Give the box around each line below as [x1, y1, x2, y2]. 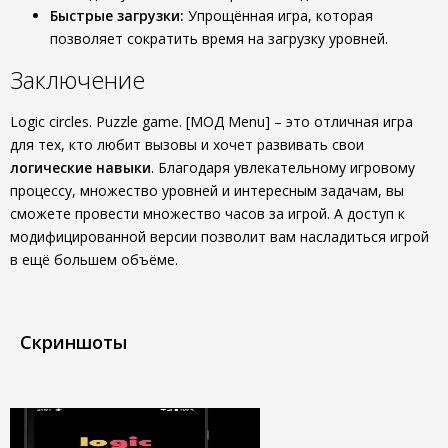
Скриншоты [20, 330, 127, 354]
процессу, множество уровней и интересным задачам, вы [10, 181, 404, 200]
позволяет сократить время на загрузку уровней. [50, 29, 388, 48]
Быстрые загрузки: [50, 6, 184, 25]
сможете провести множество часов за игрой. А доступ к [10, 204, 405, 223]
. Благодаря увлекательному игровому [151, 158, 415, 177]
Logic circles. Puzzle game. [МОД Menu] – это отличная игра [10, 112, 413, 131]
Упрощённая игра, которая [184, 6, 373, 25]
